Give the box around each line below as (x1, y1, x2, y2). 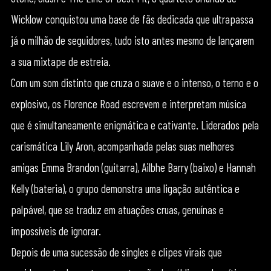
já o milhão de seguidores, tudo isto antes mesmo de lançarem (10, 33, 254, 47)
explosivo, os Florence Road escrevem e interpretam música (10, 96, 246, 111)
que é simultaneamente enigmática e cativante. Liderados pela (10, 117, 259, 132)
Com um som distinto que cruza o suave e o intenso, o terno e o (10, 75, 258, 90)
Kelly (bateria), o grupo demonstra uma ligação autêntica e (10, 181, 240, 195)
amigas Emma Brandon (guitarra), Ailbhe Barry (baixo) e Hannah (10, 160, 256, 174)
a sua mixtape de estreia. (10, 54, 111, 68)
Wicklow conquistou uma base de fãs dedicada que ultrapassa (10, 11, 253, 26)
